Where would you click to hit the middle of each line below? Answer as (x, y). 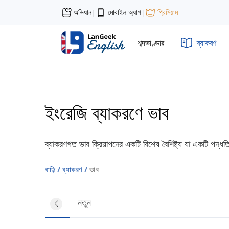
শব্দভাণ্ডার (151, 43)
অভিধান (83, 12)
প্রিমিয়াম (168, 12)
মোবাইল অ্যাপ (124, 12)
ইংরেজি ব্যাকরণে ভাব (107, 113)
